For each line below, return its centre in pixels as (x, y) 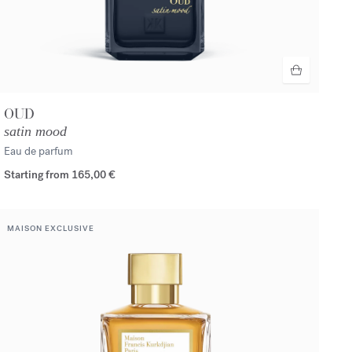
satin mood (35, 132)
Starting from (37, 175)
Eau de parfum (38, 152)
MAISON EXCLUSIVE (50, 229)
